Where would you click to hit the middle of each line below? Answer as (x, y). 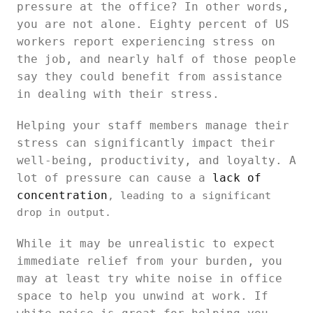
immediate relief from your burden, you (150, 261)
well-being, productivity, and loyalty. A (156, 160)
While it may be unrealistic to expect (146, 243)
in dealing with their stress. (118, 94)
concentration (62, 195)
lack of (237, 178)
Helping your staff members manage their (153, 125)
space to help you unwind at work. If (143, 296)
